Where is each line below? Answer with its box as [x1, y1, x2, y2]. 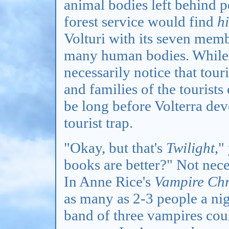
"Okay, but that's [64, 140, 166, 156]
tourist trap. [64, 114, 133, 131]
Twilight [166, 140, 215, 156]
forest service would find [64, 13, 217, 30]
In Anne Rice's [64, 173, 154, 190]
